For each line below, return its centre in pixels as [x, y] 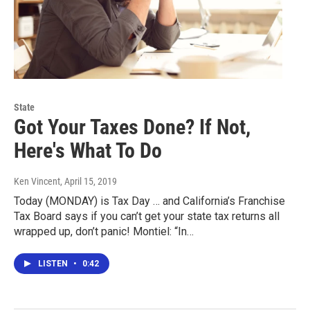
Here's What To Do [88, 150]
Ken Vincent [37, 181]
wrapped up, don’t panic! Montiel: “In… [104, 231]
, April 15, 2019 [89, 181]
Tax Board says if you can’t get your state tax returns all [147, 216]
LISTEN [54, 263]
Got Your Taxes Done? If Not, [132, 127]
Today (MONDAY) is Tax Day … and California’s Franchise [149, 201]
